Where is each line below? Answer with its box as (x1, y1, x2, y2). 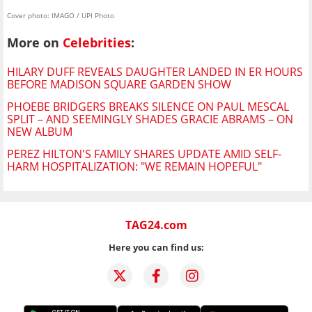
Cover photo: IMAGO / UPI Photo (7, 10, 114, 20)
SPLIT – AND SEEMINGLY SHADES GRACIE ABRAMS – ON (7, 111, 293, 127)
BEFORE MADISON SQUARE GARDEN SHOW (7, 77, 231, 93)
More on (7, 33, 63, 51)
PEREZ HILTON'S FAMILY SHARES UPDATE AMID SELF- (7, 146, 281, 162)
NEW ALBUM (7, 124, 72, 140)
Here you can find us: (108, 241, 204, 254)
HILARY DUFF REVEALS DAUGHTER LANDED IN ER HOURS (7, 64, 303, 80)
